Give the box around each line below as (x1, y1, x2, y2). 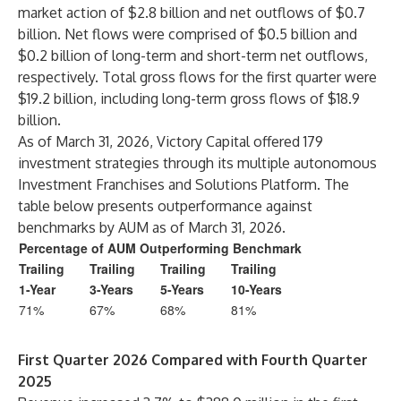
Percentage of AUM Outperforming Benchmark (19, 239, 302, 257)
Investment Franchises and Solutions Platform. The (18, 175, 349, 193)
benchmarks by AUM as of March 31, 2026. (18, 218, 286, 236)
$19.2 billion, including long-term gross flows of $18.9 (18, 90, 360, 107)
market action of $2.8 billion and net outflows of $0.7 (18, 4, 365, 21)
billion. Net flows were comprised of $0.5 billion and (18, 25, 357, 43)
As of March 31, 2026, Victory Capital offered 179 (18, 132, 323, 150)
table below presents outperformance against (18, 197, 312, 215)
